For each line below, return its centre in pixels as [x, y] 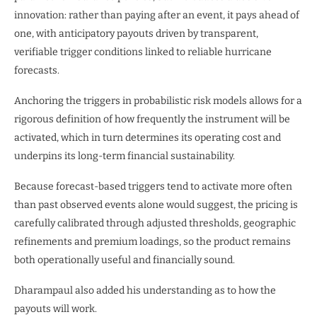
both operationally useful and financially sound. [125, 260]
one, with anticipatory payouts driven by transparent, [136, 34]
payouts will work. [56, 309]
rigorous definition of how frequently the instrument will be [152, 120]
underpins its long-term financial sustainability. [125, 156]
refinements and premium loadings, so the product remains [152, 242]
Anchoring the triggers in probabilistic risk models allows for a [158, 101]
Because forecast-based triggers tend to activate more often [153, 187]
